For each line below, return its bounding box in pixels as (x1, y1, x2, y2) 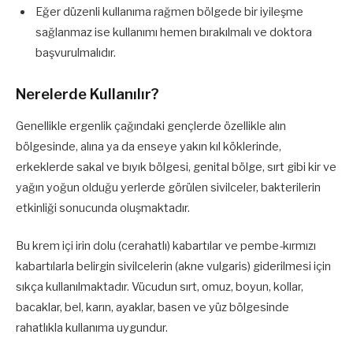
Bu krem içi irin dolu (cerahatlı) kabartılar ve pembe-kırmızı (16, 238, 316, 253)
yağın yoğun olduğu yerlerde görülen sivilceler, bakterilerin (16, 180, 321, 195)
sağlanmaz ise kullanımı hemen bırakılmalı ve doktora (35, 24, 312, 39)
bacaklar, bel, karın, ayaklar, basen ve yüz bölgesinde (16, 299, 289, 314)
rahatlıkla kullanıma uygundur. (16, 320, 168, 335)
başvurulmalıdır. (35, 45, 116, 60)
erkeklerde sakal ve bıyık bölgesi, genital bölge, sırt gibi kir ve (16, 159, 336, 174)
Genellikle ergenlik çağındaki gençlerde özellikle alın (16, 118, 286, 133)
